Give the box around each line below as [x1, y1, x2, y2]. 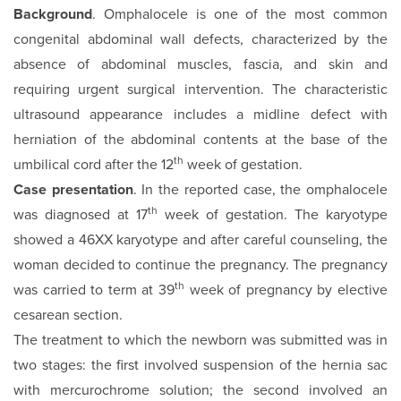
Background [13, 5, 92, 24]
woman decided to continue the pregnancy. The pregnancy [13, 256, 388, 275]
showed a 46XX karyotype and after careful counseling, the [13, 231, 388, 250]
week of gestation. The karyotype [158, 206, 388, 225]
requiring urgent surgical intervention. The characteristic [13, 81, 388, 99]
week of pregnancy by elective [184, 281, 388, 300]
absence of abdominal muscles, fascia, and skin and [13, 55, 388, 74]
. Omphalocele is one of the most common [92, 5, 388, 24]
